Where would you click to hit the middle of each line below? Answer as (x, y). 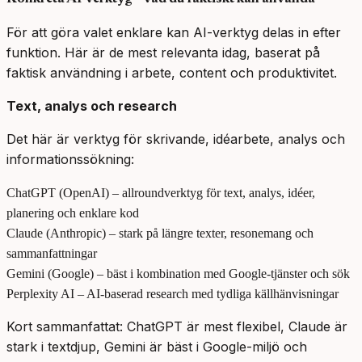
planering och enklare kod (73, 213)
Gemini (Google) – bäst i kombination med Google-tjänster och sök (178, 274)
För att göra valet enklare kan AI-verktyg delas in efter (174, 33)
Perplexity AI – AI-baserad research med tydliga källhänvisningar (173, 294)
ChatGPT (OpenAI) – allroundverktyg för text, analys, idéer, (161, 193)
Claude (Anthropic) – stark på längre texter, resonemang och (160, 234)
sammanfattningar (52, 254)
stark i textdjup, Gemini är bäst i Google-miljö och (157, 347)
